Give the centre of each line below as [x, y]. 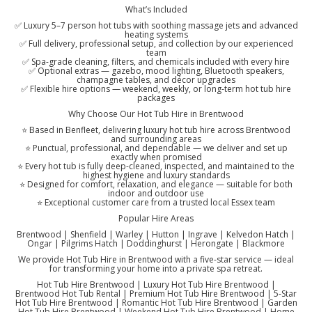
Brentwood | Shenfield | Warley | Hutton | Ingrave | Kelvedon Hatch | [156, 235]
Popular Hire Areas [156, 219]
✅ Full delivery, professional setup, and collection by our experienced [156, 44]
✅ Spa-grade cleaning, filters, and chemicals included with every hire [156, 62]
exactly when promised [156, 157]
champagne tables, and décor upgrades [156, 80]
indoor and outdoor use [156, 194]
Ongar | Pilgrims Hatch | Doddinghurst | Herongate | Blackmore [156, 244]
